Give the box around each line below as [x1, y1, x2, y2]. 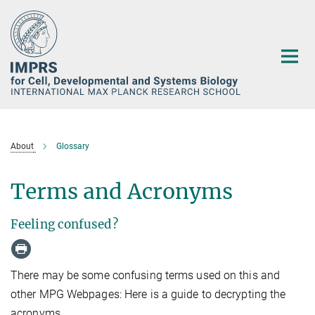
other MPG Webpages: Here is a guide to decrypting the [11, 287, 286, 301]
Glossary [56, 141, 89, 151]
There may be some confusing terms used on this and [11, 268, 281, 282]
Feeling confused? [11, 217, 118, 232]
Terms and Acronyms [11, 178, 233, 205]
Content [4, 25, 42, 39]
